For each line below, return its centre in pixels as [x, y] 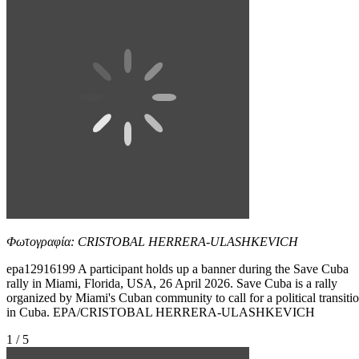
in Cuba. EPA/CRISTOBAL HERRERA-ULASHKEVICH [161, 312]
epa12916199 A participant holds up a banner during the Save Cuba [177, 268]
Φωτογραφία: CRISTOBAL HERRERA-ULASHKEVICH [152, 241]
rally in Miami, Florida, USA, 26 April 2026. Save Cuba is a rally [172, 283]
